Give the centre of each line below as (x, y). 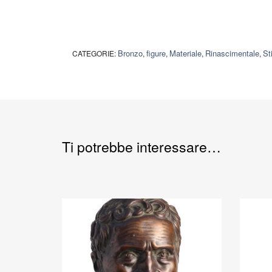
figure (156, 53)
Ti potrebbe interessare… (141, 147)
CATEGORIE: (95, 53)
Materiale (185, 53)
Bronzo (130, 53)
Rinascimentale (232, 53)
